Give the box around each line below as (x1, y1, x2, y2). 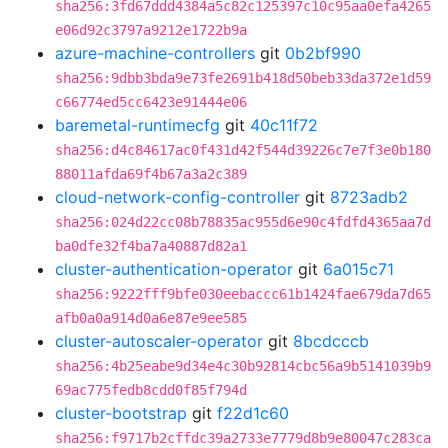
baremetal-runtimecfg (55, 115, 220, 135)
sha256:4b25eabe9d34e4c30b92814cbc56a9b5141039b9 (55, 358, 431, 374)
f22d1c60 (217, 403, 289, 423)
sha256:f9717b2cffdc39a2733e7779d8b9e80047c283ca (55, 430, 431, 446)
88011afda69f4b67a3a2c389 (55, 166, 247, 182)
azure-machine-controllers (55, 43, 255, 63)
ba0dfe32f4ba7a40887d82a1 (55, 238, 247, 254)
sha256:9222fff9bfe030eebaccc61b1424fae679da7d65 (55, 286, 431, 302)
